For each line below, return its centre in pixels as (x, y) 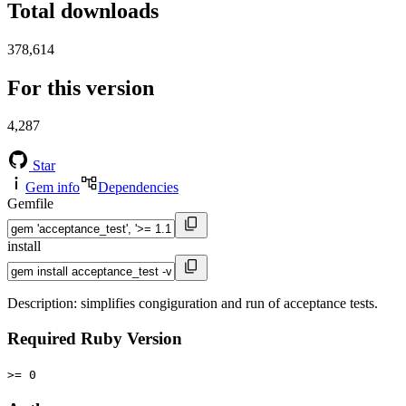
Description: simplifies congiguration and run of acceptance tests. (193, 304)
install (24, 246)
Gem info (53, 188)
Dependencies (138, 188)
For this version (81, 87)
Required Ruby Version (95, 339)
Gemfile (30, 204)
